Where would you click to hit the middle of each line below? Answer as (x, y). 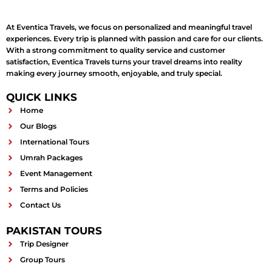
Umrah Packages (51, 158)
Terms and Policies (54, 189)
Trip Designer (44, 244)
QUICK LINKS (42, 97)
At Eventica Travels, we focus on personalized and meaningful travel (129, 27)
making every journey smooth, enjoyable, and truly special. (114, 73)
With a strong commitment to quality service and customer (116, 50)
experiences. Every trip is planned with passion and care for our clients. (134, 39)
